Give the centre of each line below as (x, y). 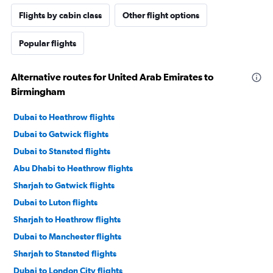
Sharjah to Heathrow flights (67, 219)
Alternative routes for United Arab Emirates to (112, 76)
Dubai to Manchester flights (67, 236)
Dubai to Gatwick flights (61, 134)
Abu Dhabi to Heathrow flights (73, 168)
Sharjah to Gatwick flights (64, 185)
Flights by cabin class (60, 15)
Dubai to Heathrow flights (64, 117)
